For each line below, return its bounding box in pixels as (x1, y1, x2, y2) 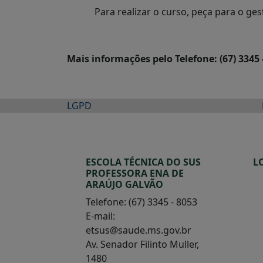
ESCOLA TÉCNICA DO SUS (86, 156, 201, 168)
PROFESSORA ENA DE (86, 167, 184, 180)
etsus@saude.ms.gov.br (86, 224, 191, 237)
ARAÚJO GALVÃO (86, 178, 163, 191)
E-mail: (86, 210, 115, 222)
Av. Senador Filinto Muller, (86, 238, 199, 251)
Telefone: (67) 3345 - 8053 (86, 195, 197, 208)
